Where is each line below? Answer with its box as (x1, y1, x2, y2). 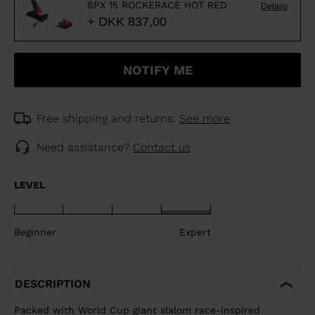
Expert (179, 226, 211, 238)
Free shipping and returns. (37, 112, 179, 126)
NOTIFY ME (122, 63, 193, 78)
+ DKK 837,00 (86, 15, 167, 30)
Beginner (14, 226, 56, 238)
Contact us (133, 141, 191, 155)
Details (261, 1, 288, 12)
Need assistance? (37, 141, 133, 155)
